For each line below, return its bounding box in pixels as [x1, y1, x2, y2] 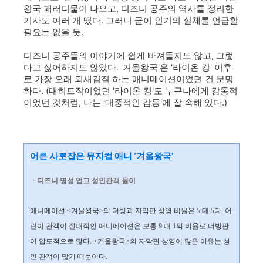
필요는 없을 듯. [23, 27, 83, 38]
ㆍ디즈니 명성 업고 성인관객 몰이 [30, 177, 136, 185]
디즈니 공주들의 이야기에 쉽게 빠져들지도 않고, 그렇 [23, 50, 234, 61]
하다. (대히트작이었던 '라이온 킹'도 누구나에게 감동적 [23, 86, 238, 96]
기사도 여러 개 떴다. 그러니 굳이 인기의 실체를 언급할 [23, 15, 238, 26]
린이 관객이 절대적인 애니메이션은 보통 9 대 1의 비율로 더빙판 [30, 222, 229, 230]
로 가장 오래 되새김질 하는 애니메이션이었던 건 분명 [23, 74, 234, 85]
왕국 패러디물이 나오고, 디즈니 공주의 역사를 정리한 [23, 4, 234, 14]
